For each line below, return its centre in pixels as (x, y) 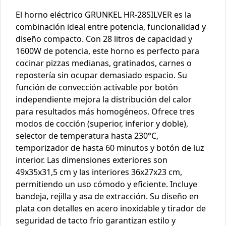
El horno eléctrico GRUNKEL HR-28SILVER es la (103, 15)
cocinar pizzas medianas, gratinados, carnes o (104, 63)
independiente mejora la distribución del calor (104, 100)
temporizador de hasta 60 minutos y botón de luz (110, 148)
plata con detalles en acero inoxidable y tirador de (111, 209)
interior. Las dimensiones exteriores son (92, 160)
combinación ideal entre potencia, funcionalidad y (111, 27)
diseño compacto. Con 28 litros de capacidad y (104, 39)
